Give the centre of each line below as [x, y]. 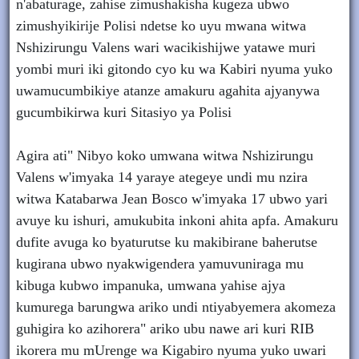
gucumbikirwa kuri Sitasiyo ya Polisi [124, 112]
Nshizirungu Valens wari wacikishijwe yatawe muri [166, 47]
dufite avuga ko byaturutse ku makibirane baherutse [167, 242]
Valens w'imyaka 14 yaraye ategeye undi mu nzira [162, 177]
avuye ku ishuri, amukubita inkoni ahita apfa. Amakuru [177, 220]
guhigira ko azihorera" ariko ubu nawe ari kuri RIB [165, 329]
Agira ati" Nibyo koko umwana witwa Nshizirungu [165, 155]
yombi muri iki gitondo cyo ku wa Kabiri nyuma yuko [174, 69]
